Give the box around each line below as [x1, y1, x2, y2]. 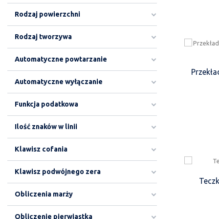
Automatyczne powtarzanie [15, 55, 107, 63]
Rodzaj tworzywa [15, 33, 72, 41]
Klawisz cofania [15, 145, 67, 153]
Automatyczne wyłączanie [15, 78, 103, 86]
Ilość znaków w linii [15, 123, 77, 131]
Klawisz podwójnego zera [15, 168, 101, 175]
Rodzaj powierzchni [15, 10, 80, 18]
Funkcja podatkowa [15, 100, 78, 108]
